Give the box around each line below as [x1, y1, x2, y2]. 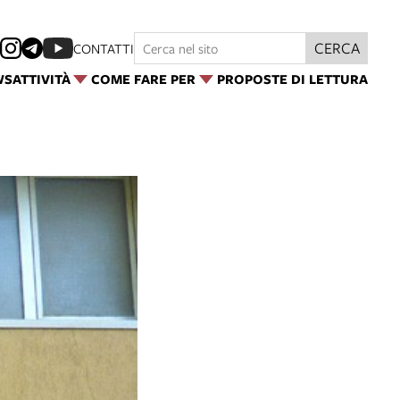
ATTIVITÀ [12, 70, 71, 88]
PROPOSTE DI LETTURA [217, 70, 368, 88]
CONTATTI [73, 39, 134, 57]
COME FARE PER [91, 70, 196, 88]
